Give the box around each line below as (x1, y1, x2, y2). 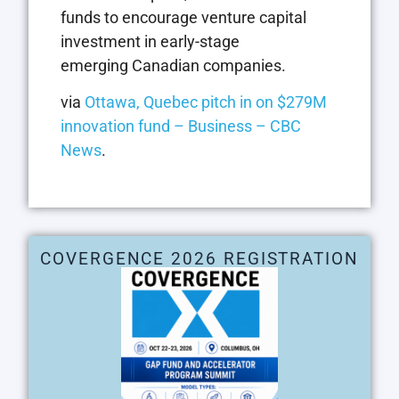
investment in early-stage (61, 31, 240, 51)
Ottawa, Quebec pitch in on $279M (85, 93, 327, 112)
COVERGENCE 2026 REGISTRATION (40, 248, 359, 269)
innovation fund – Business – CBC (61, 117, 301, 136)
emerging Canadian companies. (61, 55, 286, 75)
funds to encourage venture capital (61, 7, 306, 27)
